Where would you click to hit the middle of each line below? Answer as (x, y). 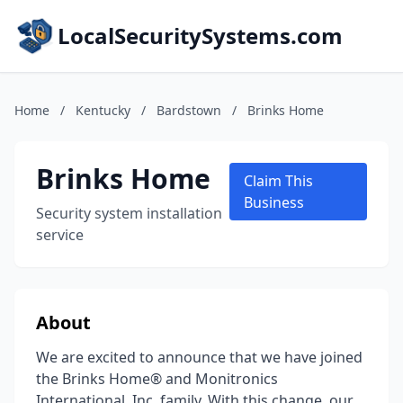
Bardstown (189, 110)
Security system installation (129, 213)
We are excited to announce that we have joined (199, 357)
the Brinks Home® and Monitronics (157, 379)
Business (274, 202)
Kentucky (103, 110)
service (60, 235)
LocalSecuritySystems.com (200, 36)
